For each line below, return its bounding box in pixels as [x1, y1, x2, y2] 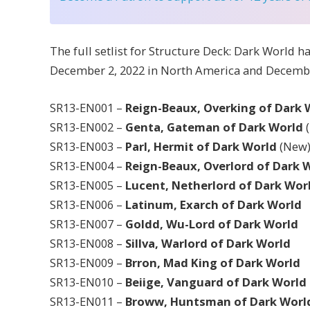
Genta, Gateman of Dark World [125, 118, 306, 135]
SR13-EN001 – [50, 99, 125, 116]
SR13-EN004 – [50, 157, 125, 174]
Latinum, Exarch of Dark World [122, 196, 302, 212]
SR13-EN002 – [50, 118, 125, 135]
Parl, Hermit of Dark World [125, 138, 280, 154]
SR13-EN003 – [50, 138, 125, 154]
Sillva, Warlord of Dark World [125, 235, 291, 251]
